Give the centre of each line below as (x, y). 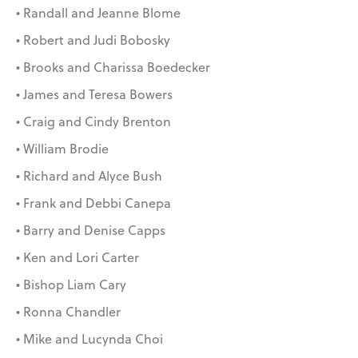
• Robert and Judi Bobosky (93, 40)
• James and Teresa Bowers (94, 95)
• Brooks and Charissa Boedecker (113, 68)
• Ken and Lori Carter (78, 258)
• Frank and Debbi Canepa (93, 203)
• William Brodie (62, 149)
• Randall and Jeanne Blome (98, 13)
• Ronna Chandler (68, 312)
